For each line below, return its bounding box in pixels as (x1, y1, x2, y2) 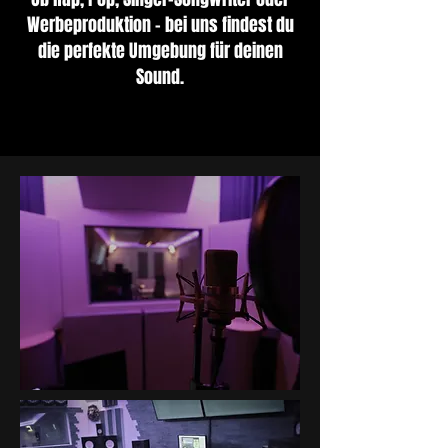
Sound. (136, 63, 184, 90)
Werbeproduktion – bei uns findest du (26, 11, 294, 38)
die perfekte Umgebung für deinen (37, 37, 283, 64)
